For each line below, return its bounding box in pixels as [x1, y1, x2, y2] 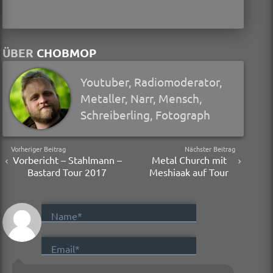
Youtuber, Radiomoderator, [80, 74, 222, 90]
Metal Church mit [151, 153, 227, 166]
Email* [51, 242, 80, 255]
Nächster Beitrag [184, 143, 235, 154]
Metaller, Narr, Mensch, [80, 91, 202, 106]
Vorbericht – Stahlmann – [12, 153, 122, 166]
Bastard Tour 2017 [27, 165, 107, 178]
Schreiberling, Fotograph [80, 107, 210, 122]
